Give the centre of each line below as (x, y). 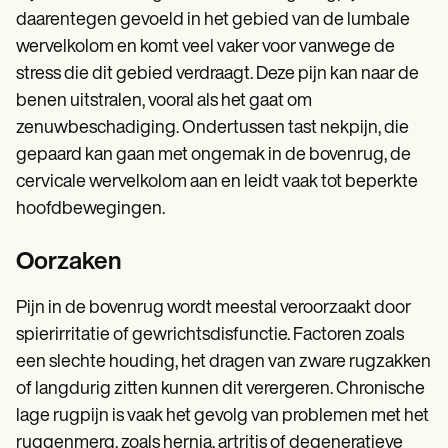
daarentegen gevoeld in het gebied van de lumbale (213, 21)
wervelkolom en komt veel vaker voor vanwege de (205, 48)
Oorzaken (69, 263)
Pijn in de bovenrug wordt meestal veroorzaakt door (213, 309)
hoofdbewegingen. (90, 210)
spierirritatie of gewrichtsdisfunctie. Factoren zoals (210, 336)
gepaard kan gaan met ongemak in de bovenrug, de (213, 156)
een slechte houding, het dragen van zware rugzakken (223, 363)
